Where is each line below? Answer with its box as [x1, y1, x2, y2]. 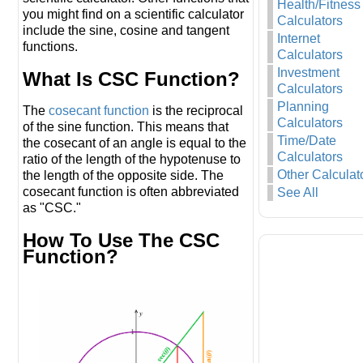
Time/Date [277, 134, 336, 147]
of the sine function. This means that [23, 120, 228, 135]
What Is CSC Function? [23, 67, 240, 90]
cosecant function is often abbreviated [23, 185, 239, 199]
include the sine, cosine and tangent [23, 23, 229, 37]
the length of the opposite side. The [23, 169, 224, 183]
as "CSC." [23, 201, 81, 216]
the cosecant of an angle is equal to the [23, 136, 246, 151]
